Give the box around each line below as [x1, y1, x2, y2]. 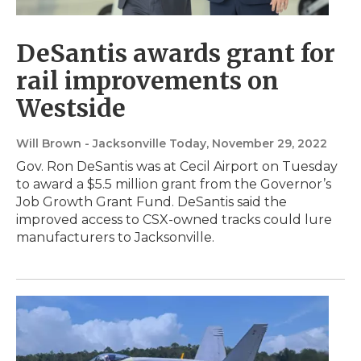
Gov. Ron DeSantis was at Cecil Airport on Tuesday [16, 159, 338, 175]
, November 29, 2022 [206, 136, 327, 151]
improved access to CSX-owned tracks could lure [16, 212, 332, 228]
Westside [16, 93, 126, 124]
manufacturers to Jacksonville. [16, 230, 214, 246]
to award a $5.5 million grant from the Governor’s [16, 176, 331, 193]
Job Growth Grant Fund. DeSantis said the [16, 194, 287, 210]
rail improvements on [16, 65, 279, 97]
